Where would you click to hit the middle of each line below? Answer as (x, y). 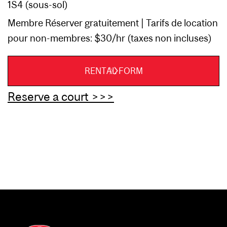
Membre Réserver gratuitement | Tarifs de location (113, 23)
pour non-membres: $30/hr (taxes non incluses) (110, 38)
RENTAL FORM (113, 71)
